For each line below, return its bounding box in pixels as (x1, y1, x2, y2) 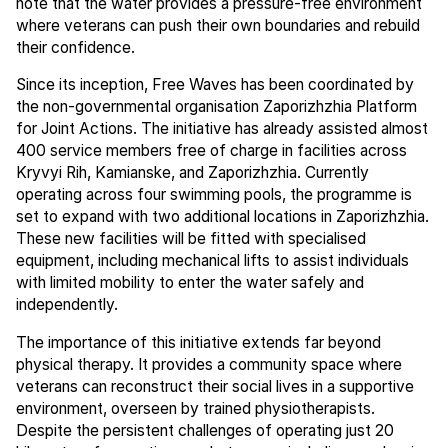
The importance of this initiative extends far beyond (15, 332, 381, 352)
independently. (15, 295, 118, 315)
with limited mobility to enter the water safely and (15, 273, 364, 293)
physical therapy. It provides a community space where (15, 354, 402, 374)
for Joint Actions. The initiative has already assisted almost (15, 119, 428, 139)
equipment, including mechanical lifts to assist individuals (15, 251, 409, 271)
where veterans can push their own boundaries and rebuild (15, 15, 420, 35)
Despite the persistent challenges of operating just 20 (15, 420, 394, 440)
